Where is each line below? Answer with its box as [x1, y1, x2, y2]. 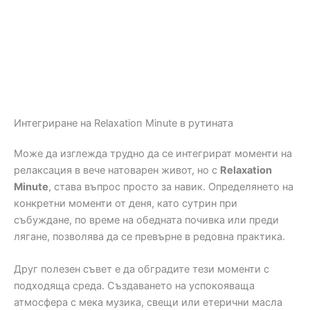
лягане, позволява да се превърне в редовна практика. [14, 230, 285, 243]
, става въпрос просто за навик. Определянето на [48, 180, 293, 193]
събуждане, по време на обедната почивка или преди [14, 213, 279, 226]
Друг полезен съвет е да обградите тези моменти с [14, 263, 269, 276]
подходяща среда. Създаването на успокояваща [14, 280, 255, 293]
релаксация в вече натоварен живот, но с [14, 163, 220, 176]
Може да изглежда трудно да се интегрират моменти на [14, 147, 292, 160]
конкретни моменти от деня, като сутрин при [14, 197, 237, 210]
